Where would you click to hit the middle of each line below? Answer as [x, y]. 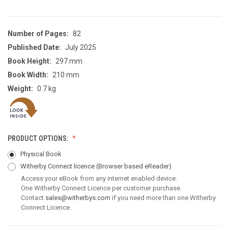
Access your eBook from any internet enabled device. [99, 179]
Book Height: [30, 61]
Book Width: [28, 75]
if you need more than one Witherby [163, 198]
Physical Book [41, 154]
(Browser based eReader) [134, 166]
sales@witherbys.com [78, 198]
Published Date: [34, 47]
